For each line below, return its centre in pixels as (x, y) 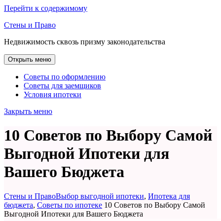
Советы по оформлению (65, 77)
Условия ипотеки (53, 94)
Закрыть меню (28, 111)
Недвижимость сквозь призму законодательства (85, 42)
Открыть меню (30, 59)
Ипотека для (169, 196)
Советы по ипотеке (70, 205)
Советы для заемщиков (62, 86)
